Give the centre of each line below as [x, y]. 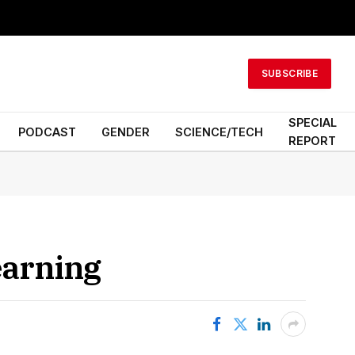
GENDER [126, 132]
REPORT [312, 141]
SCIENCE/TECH [219, 132]
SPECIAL [313, 122]
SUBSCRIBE [289, 73]
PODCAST [47, 132]
